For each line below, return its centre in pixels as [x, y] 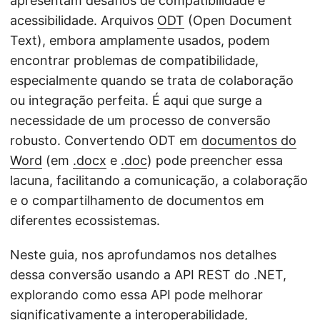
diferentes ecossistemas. [85, 220]
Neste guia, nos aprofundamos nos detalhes [143, 255]
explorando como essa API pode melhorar [136, 295]
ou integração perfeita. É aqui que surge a [136, 100]
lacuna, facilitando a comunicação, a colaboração [159, 180]
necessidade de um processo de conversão [140, 120]
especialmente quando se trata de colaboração [152, 80]
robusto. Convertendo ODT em [106, 140]
